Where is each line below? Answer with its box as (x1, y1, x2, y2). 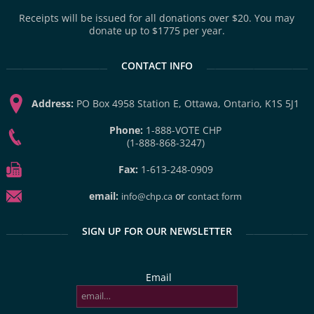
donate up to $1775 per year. (88, 23, 225, 37)
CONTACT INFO (121, 58, 193, 72)
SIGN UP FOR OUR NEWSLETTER (81, 224, 232, 238)
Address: (32, 96, 74, 110)
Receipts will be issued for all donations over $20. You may (19, 11, 295, 25)
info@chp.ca (121, 189, 173, 203)
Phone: (109, 123, 144, 137)
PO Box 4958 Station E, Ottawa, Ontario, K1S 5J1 (76, 96, 300, 110)
